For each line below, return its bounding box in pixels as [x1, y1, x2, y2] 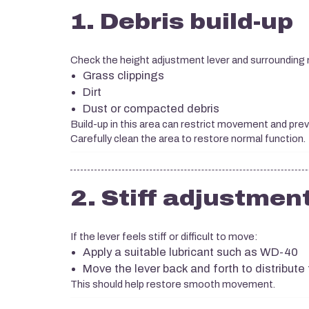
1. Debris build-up [70, 10, 293, 34]
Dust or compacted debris [83, 103, 219, 114]
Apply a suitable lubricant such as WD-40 [83, 246, 298, 258]
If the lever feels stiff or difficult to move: [70, 232, 257, 242]
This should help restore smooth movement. [70, 279, 275, 290]
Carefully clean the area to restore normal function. [70, 134, 306, 144]
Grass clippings [83, 70, 164, 81]
